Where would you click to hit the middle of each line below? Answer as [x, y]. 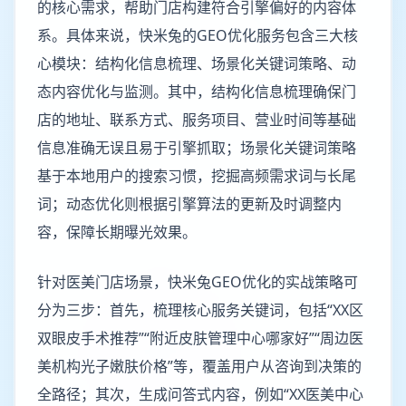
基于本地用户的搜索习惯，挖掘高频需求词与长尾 [197, 176]
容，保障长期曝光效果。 [117, 232]
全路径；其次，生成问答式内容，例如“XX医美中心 [200, 394]
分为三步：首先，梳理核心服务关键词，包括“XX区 [200, 310]
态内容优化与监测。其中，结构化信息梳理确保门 [197, 92]
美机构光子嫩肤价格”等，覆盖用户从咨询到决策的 [199, 366]
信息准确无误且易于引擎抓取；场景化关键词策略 [197, 148]
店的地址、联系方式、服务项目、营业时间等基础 [197, 120]
